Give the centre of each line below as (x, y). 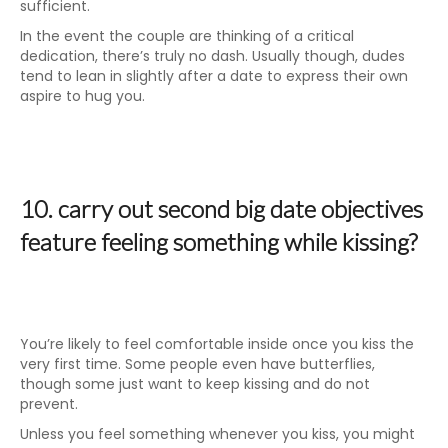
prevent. (49, 404)
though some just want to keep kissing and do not (195, 384)
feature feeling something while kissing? (218, 241)
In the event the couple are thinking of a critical (187, 36)
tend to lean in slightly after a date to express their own (214, 76)
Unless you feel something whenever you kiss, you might (217, 434)
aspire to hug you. (82, 96)
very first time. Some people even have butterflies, (197, 364)
